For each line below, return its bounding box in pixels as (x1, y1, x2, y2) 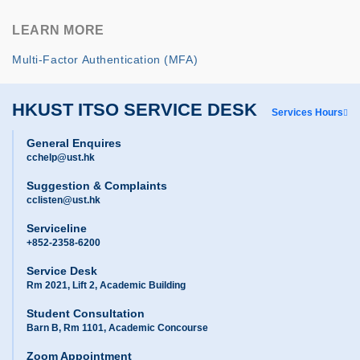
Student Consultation (27, 307, 145, 321)
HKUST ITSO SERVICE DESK (12, 100, 257, 121)
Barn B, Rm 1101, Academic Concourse (27, 322, 208, 334)
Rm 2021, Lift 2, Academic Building (27, 280, 186, 292)
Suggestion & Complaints (27, 179, 167, 193)
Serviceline (27, 222, 87, 235)
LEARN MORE (12, 23, 104, 38)
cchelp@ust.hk (27, 152, 95, 164)
